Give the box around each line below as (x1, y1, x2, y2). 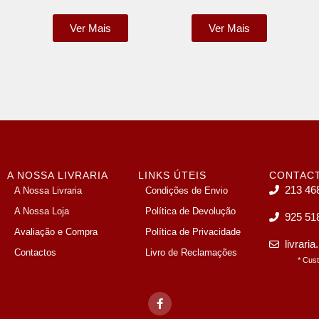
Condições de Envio (145, 185, 229, 196)
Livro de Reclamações (145, 247, 238, 258)
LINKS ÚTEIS (138, 169, 207, 181)
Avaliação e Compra (14, 226, 98, 237)
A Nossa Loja (14, 206, 70, 216)
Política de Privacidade (145, 226, 241, 237)
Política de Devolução (145, 206, 236, 216)
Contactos (14, 247, 57, 258)
